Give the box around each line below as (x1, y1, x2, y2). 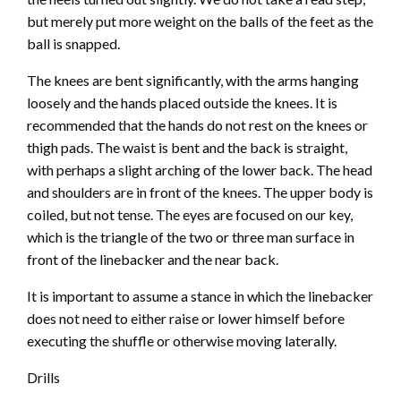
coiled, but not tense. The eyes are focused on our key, (27, 205, 353, 223)
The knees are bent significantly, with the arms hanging (27, 71, 359, 89)
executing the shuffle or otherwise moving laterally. (27, 331, 337, 349)
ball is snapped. (27, 34, 120, 52)
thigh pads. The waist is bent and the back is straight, (27, 138, 347, 156)
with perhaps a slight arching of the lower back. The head (27, 160, 372, 178)
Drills (27, 368, 60, 386)
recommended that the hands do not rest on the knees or (27, 115, 368, 133)
